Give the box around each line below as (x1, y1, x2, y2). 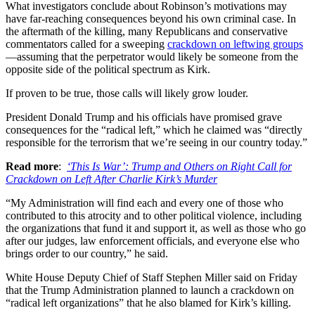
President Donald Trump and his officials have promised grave (6, 110, 282, 123)
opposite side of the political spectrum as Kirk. (6, 63, 210, 75)
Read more (6, 160, 58, 172)
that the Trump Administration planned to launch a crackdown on (6, 283, 294, 296)
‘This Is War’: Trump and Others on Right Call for (67, 160, 292, 172)
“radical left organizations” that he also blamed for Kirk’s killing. (6, 296, 294, 309)
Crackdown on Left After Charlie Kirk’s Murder (6, 172, 217, 185)
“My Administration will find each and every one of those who (6, 196, 283, 209)
